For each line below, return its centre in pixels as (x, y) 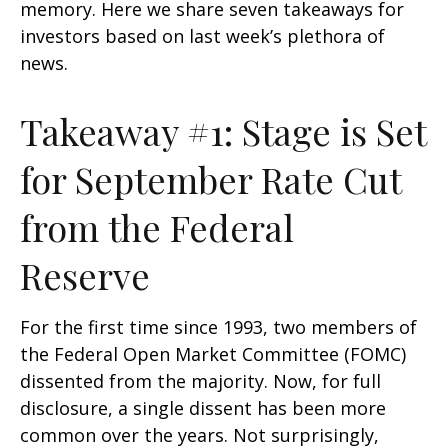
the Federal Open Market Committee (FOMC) (213, 354)
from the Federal (157, 227)
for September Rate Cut (210, 179)
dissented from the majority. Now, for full (200, 381)
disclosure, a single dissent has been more (203, 408)
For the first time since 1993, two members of (218, 327)
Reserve (85, 275)
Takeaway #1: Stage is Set (223, 131)
